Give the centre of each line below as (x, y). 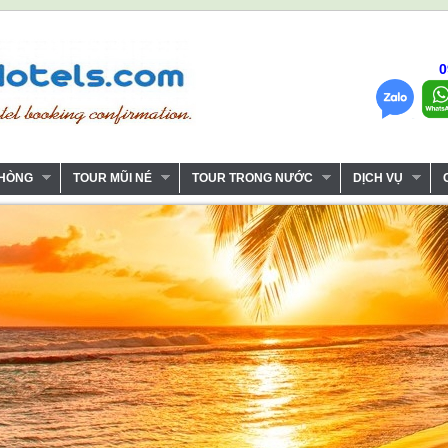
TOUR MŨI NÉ (112, 177)
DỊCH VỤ (377, 177)
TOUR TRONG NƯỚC (252, 177)
